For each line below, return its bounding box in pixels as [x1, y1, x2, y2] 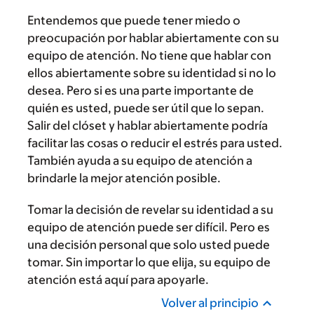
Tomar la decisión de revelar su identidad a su [27, 203, 273, 217]
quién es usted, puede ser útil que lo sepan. [27, 101, 264, 115]
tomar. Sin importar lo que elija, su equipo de [27, 255, 271, 269]
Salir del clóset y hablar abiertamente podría [27, 118, 268, 132]
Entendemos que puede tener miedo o [27, 13, 240, 27]
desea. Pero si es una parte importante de [27, 83, 254, 97]
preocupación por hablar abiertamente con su [27, 31, 279, 45]
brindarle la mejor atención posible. [27, 171, 221, 185]
